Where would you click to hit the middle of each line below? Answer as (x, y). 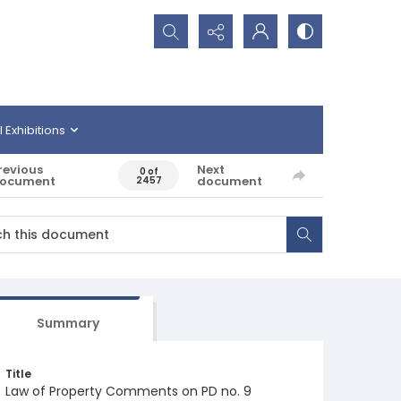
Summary (68, 323)
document (230, 181)
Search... (183, 25)
